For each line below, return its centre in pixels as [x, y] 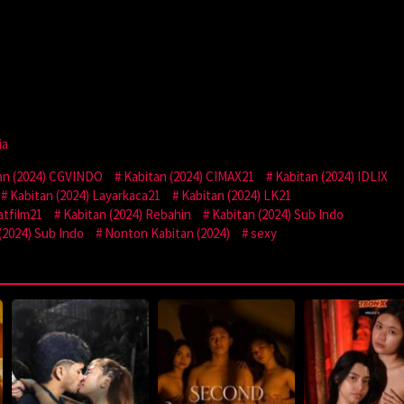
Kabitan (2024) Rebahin [127, 214]
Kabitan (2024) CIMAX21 [189, 176]
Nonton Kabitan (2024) [167, 233]
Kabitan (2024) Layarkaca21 [85, 195]
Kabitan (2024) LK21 [236, 195]
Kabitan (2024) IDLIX [331, 176]
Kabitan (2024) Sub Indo [278, 214]
